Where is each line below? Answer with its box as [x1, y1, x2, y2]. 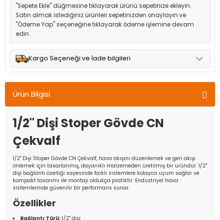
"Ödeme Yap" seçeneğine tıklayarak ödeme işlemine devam [16, 21, 194, 28]
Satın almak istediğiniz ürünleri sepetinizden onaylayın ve [16, 11, 186, 19]
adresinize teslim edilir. [16, 93, 83, 101]
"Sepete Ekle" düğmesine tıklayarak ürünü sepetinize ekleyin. [16, 2, 192, 10]
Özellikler [13, 197, 56, 209]
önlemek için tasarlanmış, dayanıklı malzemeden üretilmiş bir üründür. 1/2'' [13, 162, 207, 169]
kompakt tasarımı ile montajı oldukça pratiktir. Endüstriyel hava [13, 177, 178, 184]
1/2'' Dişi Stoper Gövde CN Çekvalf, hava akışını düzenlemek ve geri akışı [13, 155, 195, 162]
